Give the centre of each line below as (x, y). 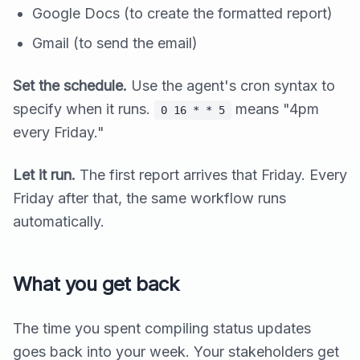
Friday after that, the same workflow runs (149, 198)
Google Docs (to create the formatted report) (182, 14)
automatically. (59, 222)
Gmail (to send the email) (115, 43)
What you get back (96, 284)
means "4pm (275, 109)
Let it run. (44, 175)
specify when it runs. (84, 109)
